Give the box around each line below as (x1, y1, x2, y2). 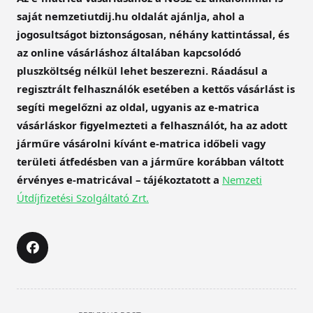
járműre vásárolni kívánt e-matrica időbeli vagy (17, 136, 265, 151)
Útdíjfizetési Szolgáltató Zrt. (17, 191, 149, 205)
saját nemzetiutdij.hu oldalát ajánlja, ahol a (17, 9, 245, 24)
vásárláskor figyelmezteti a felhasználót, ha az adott (17, 118, 287, 133)
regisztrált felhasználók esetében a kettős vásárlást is (17, 82, 295, 96)
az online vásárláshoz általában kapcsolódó (17, 45, 241, 60)
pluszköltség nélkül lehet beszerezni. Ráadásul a (17, 64, 268, 78)
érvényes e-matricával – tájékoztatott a (17, 173, 222, 187)
